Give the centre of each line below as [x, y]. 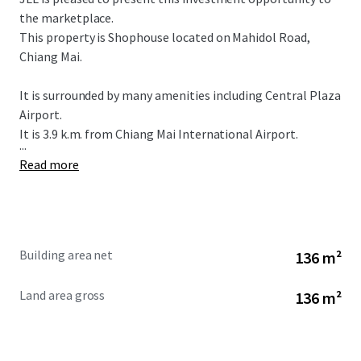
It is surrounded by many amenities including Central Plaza [180, 95]
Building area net [66, 255]
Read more [49, 164]
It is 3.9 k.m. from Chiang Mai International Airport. [159, 134]
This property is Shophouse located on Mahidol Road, [165, 37]
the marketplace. [67, 18]
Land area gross [62, 295]
